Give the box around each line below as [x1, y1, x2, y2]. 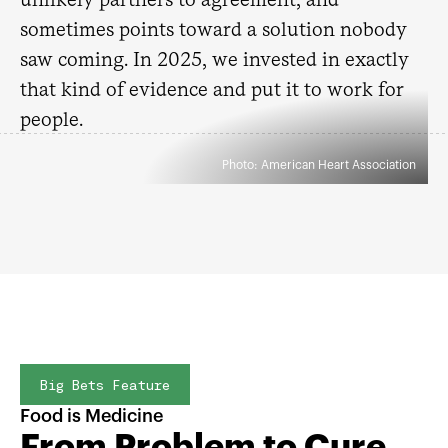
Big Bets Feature [40, 376, 170, 393]
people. [20, 107, 83, 131]
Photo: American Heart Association [222, 159, 416, 171]
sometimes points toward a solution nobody [20, 17, 407, 41]
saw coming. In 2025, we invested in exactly [20, 47, 409, 71]
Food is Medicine [20, 407, 163, 425]
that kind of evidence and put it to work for [20, 77, 404, 101]
